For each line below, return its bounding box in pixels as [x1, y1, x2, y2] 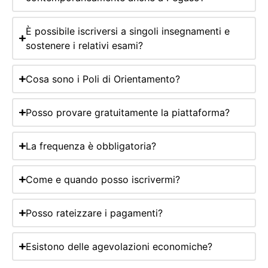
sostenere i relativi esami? [25, 39, 143, 51]
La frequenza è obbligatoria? [25, 139, 156, 152]
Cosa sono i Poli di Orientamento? [25, 72, 180, 85]
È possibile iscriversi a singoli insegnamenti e [25, 25, 230, 37]
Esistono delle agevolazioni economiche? [25, 240, 212, 252]
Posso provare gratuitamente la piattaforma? [25, 106, 230, 118]
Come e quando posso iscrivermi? [25, 173, 180, 185]
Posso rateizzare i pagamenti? [25, 206, 163, 219]
